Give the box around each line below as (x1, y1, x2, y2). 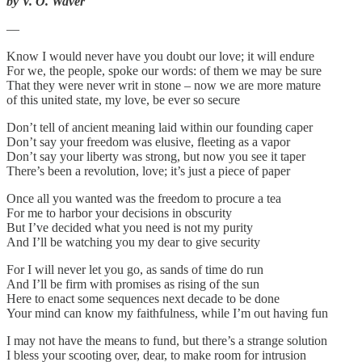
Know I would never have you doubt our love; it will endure (6, 48, 314, 63)
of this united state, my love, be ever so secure (6, 92, 240, 107)
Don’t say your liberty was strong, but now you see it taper (6, 149, 305, 163)
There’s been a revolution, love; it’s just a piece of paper (6, 163, 290, 178)
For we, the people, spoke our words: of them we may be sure (6, 63, 322, 78)
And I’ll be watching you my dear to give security (6, 234, 260, 249)
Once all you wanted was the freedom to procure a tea (6, 191, 281, 205)
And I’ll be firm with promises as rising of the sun (6, 276, 259, 291)
